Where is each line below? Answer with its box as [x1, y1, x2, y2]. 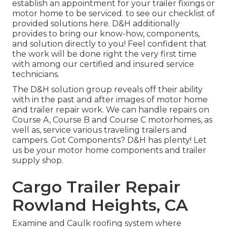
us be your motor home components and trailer [12, 145, 206, 156]
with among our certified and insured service [12, 59, 194, 69]
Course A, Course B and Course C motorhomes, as [12, 115, 212, 125]
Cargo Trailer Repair [12, 177, 180, 197]
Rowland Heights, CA [12, 195, 188, 215]
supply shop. [12, 156, 63, 166]
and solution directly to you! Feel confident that [12, 39, 207, 49]
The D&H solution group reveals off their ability [12, 85, 203, 95]
